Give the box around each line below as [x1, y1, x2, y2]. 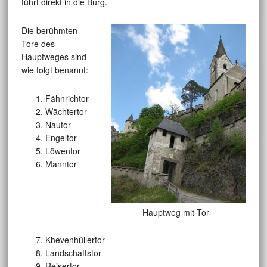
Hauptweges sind [21, 51, 86, 63]
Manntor [45, 158, 77, 170]
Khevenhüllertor [45, 234, 105, 246]
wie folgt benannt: [21, 64, 88, 76]
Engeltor [45, 132, 77, 144]
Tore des [21, 38, 55, 50]
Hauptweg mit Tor [142, 206, 209, 219]
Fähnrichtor [45, 92, 89, 105]
